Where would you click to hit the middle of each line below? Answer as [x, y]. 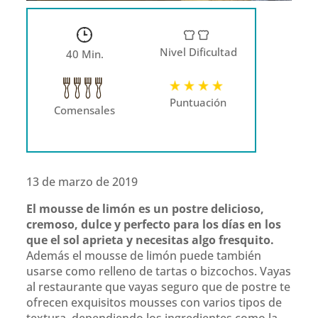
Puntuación [198, 102]
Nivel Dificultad [198, 51]
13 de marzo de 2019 [82, 181]
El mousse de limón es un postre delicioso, [146, 208]
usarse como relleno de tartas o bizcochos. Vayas [159, 271]
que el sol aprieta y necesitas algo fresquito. [150, 240]
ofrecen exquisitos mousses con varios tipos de [154, 302]
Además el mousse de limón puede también [144, 255]
